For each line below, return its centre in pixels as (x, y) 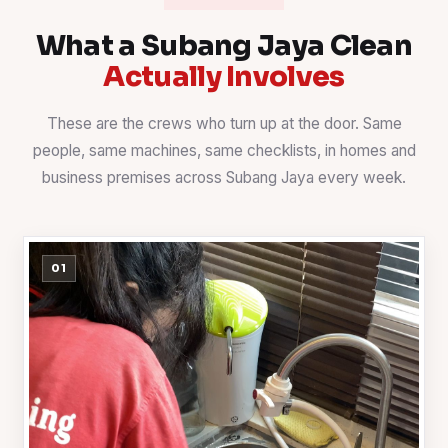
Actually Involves (224, 77)
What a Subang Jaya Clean (224, 46)
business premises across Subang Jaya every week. (224, 178)
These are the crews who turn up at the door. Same (224, 124)
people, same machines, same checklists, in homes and (224, 151)
